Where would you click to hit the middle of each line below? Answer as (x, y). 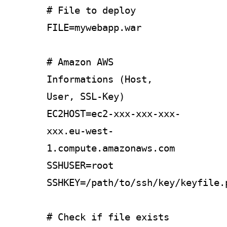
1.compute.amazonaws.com (111, 148)
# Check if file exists (108, 217)
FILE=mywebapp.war (94, 27)
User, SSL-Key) (86, 96)
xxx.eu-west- (80, 131)
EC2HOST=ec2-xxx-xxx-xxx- (113, 113)
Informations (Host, (100, 79)
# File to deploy (91, 10)
